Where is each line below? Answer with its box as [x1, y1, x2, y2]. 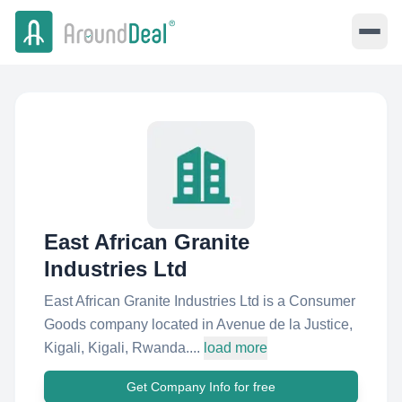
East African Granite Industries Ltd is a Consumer [44, 293, 355, 309]
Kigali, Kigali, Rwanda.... [44, 340, 200, 355]
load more [204, 340, 267, 355]
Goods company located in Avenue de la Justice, [44, 317, 353, 332]
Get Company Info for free [127, 380, 275, 394]
